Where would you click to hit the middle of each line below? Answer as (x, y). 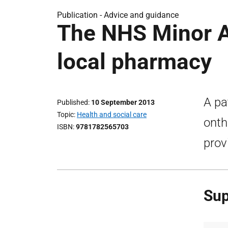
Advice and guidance (141, 15)
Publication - (80, 15)
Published (73, 102)
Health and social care (112, 115)
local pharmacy (134, 62)
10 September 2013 (123, 102)
